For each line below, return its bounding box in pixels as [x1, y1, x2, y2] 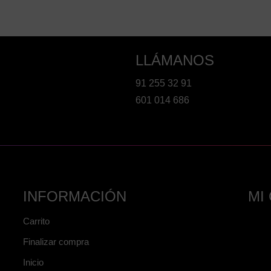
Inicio [23, 257, 44, 268]
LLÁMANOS [135, 52, 214, 69]
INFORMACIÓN [23, 188, 126, 205]
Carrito [23, 216, 50, 227]
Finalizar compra [23, 237, 89, 247]
